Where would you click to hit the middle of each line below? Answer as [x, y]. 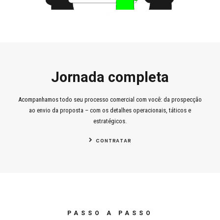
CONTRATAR [114, 141]
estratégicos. [110, 121]
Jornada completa [110, 77]
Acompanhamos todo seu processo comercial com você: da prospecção [110, 99]
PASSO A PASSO [110, 213]
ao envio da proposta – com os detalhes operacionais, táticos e [110, 110]
